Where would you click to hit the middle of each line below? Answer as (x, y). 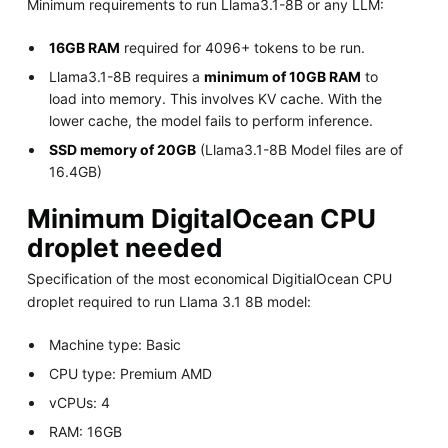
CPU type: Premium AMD (131, 374)
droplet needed (124, 248)
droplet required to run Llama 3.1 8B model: (168, 302)
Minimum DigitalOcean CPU (201, 219)
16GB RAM (85, 48)
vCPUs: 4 (80, 403)
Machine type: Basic (115, 345)
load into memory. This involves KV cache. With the (216, 99)
